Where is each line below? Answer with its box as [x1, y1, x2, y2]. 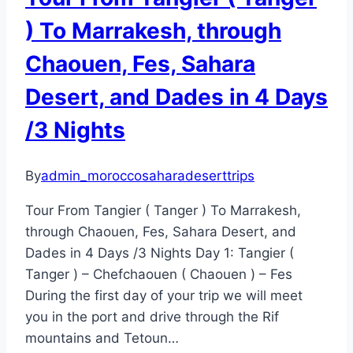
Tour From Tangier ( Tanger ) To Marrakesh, [25, 202, 301, 218]
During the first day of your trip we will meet [25, 287, 303, 303]
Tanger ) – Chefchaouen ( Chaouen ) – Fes [25, 266, 292, 282]
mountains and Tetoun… [25, 329, 179, 346]
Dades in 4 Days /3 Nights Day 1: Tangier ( [25, 244, 294, 261]
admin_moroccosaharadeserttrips [41, 167, 255, 184]
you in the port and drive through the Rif [25, 308, 279, 325]
